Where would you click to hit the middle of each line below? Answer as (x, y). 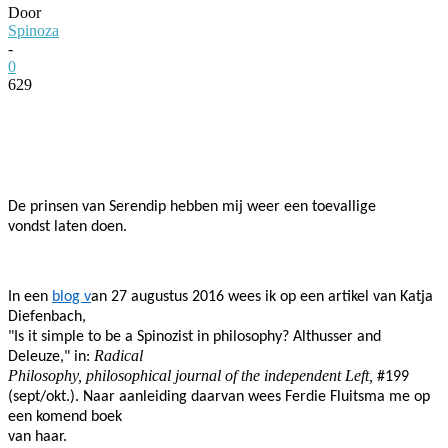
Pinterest (294, 114)
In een (30, 296)
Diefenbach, (47, 316)
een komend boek (65, 416)
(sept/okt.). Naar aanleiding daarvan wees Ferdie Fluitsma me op (219, 396)
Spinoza (33, 30)
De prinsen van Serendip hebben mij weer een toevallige (192, 206)
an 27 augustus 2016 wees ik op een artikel (232, 296)
